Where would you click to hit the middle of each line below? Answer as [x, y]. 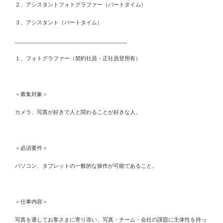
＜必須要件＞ [31, 148]
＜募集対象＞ [31, 94]
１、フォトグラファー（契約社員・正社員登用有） [78, 58]
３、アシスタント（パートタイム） [59, 22]
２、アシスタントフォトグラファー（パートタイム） [81, 4]
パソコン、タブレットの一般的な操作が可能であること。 [86, 166]
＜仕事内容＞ [31, 202]
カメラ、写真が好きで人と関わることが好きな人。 [78, 112]
